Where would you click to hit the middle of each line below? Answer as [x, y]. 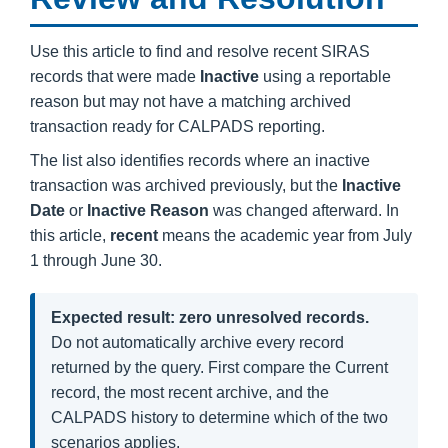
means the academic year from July [285, 235]
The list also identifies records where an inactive [200, 160]
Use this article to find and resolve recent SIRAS [200, 51]
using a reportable [325, 76]
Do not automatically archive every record [197, 342]
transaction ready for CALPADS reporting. [177, 126]
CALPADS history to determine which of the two [219, 417]
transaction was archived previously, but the [186, 185]
